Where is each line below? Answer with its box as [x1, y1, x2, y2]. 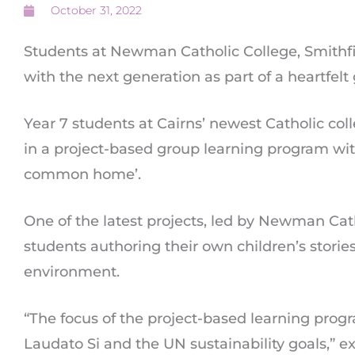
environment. [24, 263, 124, 281]
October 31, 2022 [51, 3, 142, 17]
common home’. [24, 166, 145, 183]
